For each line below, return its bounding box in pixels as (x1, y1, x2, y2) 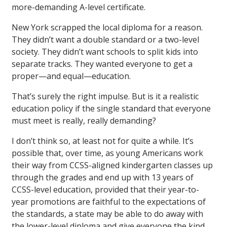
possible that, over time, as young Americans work (12, 147, 203, 159)
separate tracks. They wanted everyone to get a (12, 58, 193, 70)
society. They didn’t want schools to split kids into (12, 46, 198, 58)
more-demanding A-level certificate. (12, 2, 145, 13)
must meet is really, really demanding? (12, 115, 156, 127)
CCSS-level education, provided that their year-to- (12, 184, 199, 196)
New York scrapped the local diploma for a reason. (12, 22, 203, 33)
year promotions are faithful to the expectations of (12, 196, 206, 208)
